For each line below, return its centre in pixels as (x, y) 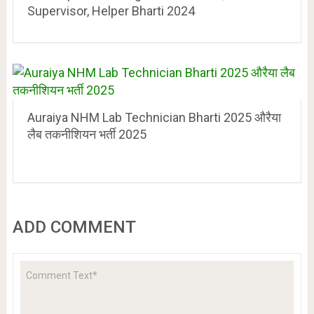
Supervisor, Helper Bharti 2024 (111, 11)
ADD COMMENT (74, 227)
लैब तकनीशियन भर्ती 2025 (87, 135)
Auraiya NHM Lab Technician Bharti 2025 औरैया (154, 118)
